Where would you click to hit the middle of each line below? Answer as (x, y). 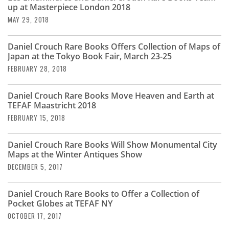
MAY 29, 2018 (28, 20)
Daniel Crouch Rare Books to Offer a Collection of (104, 194)
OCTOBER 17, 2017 (35, 216)
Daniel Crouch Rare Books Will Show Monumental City (112, 145)
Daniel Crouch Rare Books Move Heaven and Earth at (111, 96)
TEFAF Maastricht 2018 (52, 106)
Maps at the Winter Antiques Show (75, 155)
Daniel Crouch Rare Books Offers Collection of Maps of (114, 47)
